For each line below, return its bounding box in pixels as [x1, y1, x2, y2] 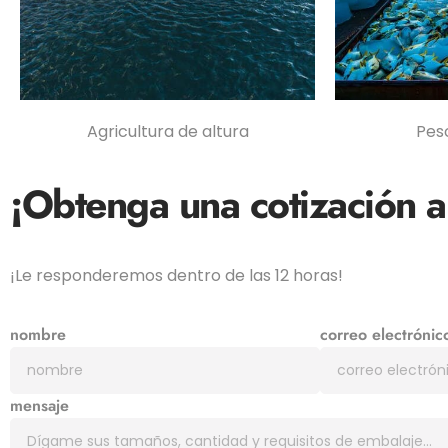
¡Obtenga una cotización [10, 176, 426, 234]
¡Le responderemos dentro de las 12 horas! [10, 264, 343, 288]
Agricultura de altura [86, 120, 249, 144]
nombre [10, 322, 66, 346]
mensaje [10, 393, 69, 417]
